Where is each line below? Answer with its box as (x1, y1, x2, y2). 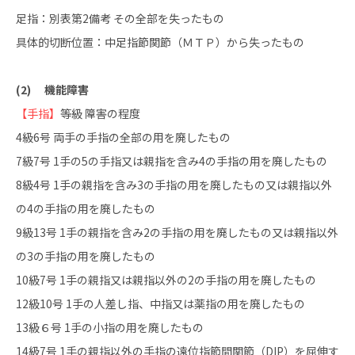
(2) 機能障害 (16, 82, 89, 97)
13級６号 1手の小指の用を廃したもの (16, 319, 204, 335)
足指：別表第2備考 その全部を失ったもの (16, 10, 224, 26)
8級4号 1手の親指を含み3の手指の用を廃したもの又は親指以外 (16, 177, 332, 193)
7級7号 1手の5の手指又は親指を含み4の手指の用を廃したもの (16, 153, 327, 169)
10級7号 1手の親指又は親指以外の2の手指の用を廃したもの (16, 272, 316, 288)
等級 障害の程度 (60, 105, 140, 121)
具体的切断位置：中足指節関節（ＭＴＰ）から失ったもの (16, 34, 304, 50)
